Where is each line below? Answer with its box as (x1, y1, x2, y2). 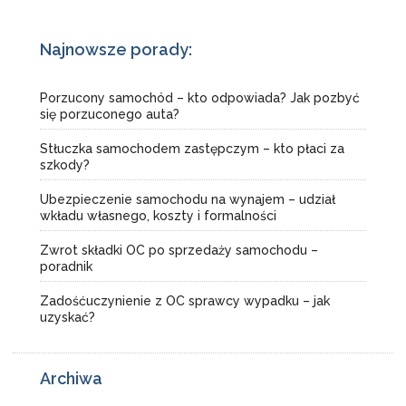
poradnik (40, 259, 92, 274)
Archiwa (40, 369, 102, 388)
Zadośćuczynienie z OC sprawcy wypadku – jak (40, 294, 330, 308)
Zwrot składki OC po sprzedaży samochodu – (40, 243, 318, 257)
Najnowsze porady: (40, 40, 192, 59)
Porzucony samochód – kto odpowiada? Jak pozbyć (40, 91, 360, 105)
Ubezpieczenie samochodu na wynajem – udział (40, 192, 335, 207)
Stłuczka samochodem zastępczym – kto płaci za (40, 141, 344, 156)
